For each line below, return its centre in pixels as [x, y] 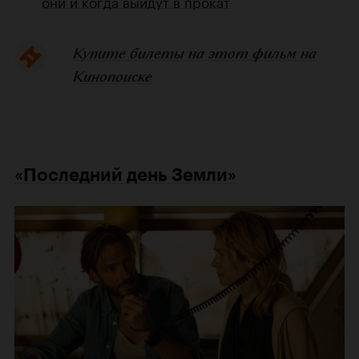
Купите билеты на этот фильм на [194, 54]
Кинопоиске [112, 77]
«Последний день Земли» [125, 175]
